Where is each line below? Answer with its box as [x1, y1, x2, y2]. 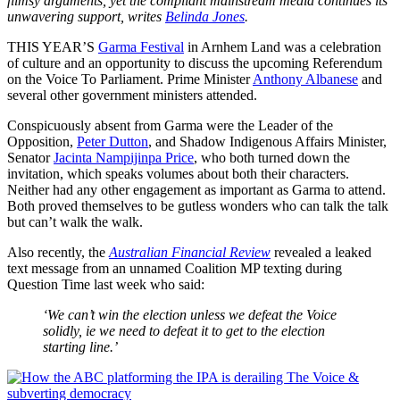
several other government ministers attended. [7, 87, 257, 103]
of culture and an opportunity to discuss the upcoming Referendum [7, 54, 382, 71]
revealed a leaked [271, 244, 371, 260]
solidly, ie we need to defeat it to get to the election [43, 322, 325, 338]
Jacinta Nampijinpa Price [54, 149, 194, 165]
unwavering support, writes [7, 8, 165, 24]
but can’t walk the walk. [7, 213, 146, 229]
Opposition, [7, 133, 77, 149]
